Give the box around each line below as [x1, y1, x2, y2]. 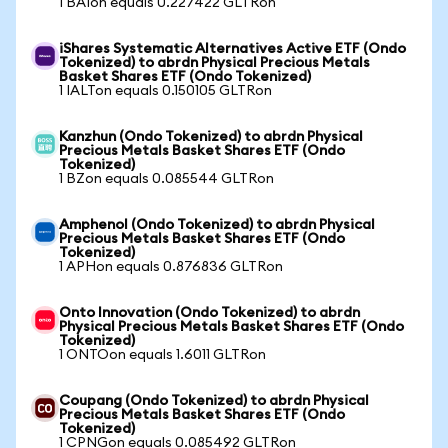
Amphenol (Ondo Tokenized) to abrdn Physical [59, 218, 375, 232]
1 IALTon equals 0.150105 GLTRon [59, 84, 272, 98]
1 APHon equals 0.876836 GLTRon [59, 260, 283, 274]
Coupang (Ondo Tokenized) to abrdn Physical [59, 394, 369, 408]
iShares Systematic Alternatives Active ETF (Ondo [59, 42, 406, 56]
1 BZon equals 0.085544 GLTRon [59, 172, 274, 186]
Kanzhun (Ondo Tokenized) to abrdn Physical [59, 130, 363, 144]
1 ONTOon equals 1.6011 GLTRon [59, 348, 266, 362]
